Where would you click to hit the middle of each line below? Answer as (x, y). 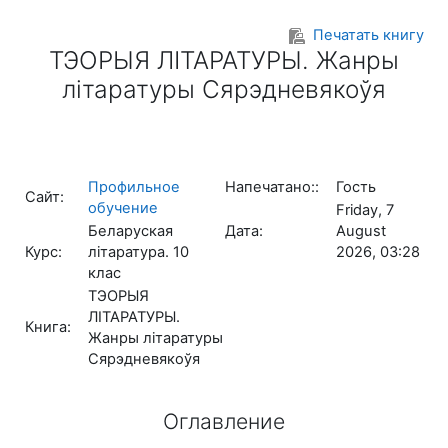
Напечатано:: (272, 187)
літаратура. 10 (138, 252)
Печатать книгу (368, 35)
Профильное (134, 187)
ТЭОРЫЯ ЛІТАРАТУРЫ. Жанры (224, 60)
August (361, 231)
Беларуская (130, 231)
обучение (123, 208)
